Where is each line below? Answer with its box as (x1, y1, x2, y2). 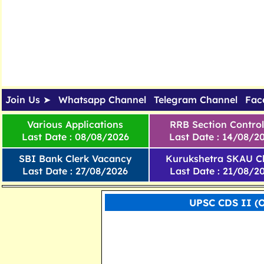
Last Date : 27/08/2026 (22, 165, 128, 177)
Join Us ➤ (5, 94, 51, 105)
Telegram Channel (153, 94, 237, 105)
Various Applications (27, 118, 124, 130)
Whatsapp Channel (58, 94, 146, 105)
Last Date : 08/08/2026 (21, 131, 129, 143)
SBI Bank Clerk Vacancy (18, 153, 132, 164)
